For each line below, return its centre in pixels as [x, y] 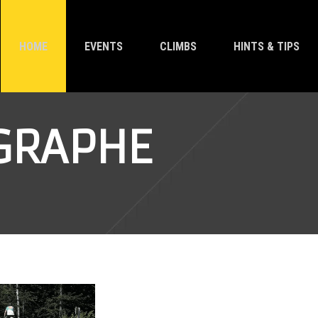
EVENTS [103, 46]
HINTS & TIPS [266, 46]
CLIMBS [178, 46]
